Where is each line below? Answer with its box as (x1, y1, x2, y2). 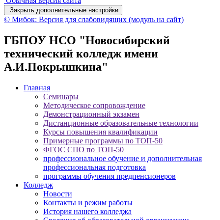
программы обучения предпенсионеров (43, 171, 176, 180)
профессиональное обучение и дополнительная (43, 154, 202, 163)
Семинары (43, 92, 79, 101)
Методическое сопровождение (43, 101, 145, 110)
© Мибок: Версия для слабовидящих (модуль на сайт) (4, 15, 184, 24)
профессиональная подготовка (43, 163, 146, 171)
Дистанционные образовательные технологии (43, 118, 198, 127)
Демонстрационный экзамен (43, 110, 139, 118)
